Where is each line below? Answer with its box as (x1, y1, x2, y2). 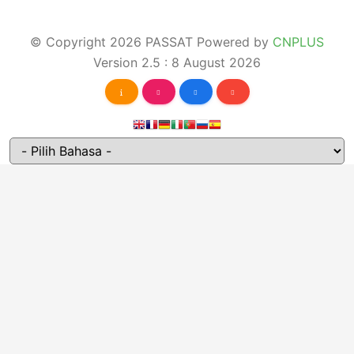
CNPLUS (273, 34, 324, 51)
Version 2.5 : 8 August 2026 (93, 55, 261, 71)
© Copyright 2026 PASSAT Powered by (30, 34, 273, 51)
